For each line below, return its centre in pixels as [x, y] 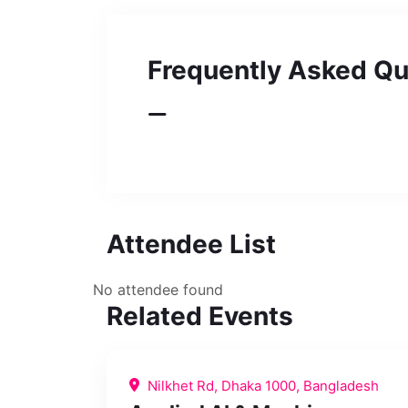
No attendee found [158, 290]
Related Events [200, 316]
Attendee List [191, 245]
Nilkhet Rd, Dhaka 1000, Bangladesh [261, 385]
